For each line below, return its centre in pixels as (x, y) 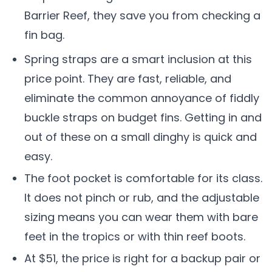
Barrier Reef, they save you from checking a (142, 15)
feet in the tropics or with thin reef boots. (135, 236)
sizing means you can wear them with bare (141, 217)
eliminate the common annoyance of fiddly (142, 98)
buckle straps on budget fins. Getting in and (143, 117)
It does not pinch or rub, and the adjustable (142, 198)
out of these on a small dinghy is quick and (141, 137)
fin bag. (44, 35)
